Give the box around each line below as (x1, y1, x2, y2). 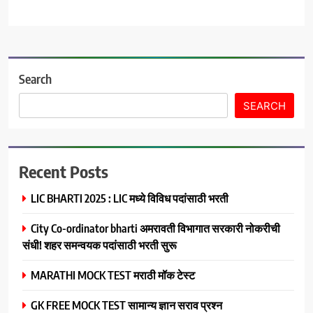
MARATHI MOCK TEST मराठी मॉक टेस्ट (31, 267, 195, 282)
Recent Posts (19, 160, 108, 182)
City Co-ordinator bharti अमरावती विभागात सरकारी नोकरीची (31, 220, 280, 235)
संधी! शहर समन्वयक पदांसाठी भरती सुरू (22, 237, 177, 252)
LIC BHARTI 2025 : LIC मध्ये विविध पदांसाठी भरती (31, 190, 228, 205)
